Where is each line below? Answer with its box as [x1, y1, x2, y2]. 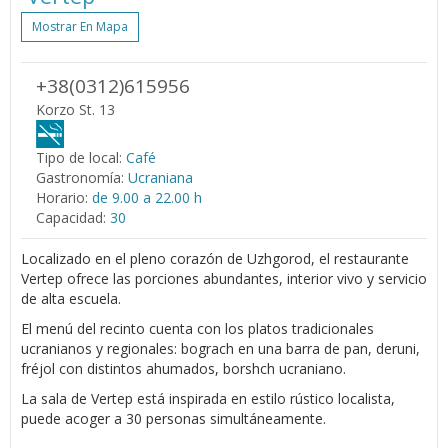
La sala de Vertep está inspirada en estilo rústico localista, [21, 388, 395, 408]
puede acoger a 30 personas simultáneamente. [21, 408, 326, 428]
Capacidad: [36, 207, 106, 227]
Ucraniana [128, 167, 193, 187]
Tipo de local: [36, 147, 122, 167]
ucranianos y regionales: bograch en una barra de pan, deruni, [21, 338, 420, 358]
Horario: [36, 187, 88, 207]
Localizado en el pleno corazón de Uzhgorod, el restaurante [21, 248, 409, 268]
